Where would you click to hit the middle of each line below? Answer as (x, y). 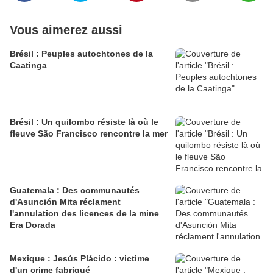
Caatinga (28, 66)
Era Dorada (33, 225)
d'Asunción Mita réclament (65, 202)
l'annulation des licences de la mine (84, 214)
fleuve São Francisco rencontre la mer (89, 134)
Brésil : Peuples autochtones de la (81, 54)
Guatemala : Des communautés (75, 190)
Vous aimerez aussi (66, 30)
